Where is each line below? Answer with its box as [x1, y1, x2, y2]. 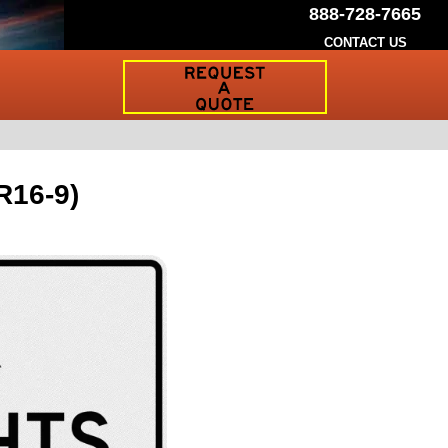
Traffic [125, 98, 169, 115]
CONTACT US [323, 35, 407, 50]
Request [125, 62, 186, 79]
